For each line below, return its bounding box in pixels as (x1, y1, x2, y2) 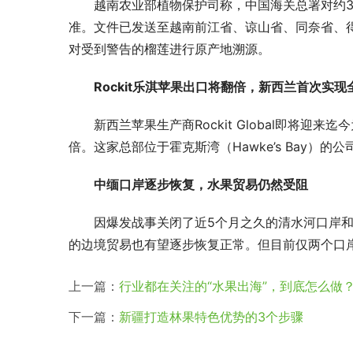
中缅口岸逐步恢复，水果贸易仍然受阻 (94, 176, 308, 193)
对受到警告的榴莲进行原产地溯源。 (69, 41, 270, 58)
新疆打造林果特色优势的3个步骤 (119, 309, 303, 325)
